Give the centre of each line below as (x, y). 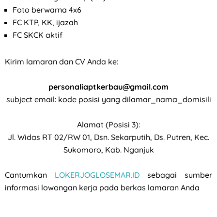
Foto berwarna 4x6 (47, 9)
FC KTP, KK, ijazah (45, 22)
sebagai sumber (176, 175)
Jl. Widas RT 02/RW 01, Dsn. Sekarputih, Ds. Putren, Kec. (108, 137)
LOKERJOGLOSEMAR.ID (97, 175)
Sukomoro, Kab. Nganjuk (108, 149)
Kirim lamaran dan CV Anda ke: (62, 61)
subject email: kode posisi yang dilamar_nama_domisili (108, 99)
